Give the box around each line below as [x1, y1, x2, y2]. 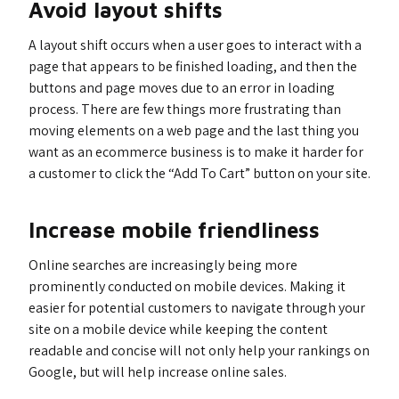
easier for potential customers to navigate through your [28, 298, 365, 317]
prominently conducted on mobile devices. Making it [28, 277, 346, 296]
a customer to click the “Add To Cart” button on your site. [28, 164, 370, 183]
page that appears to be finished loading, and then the [28, 57, 357, 76]
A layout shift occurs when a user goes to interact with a [28, 36, 362, 54]
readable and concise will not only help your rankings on [28, 341, 370, 360]
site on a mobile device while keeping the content [28, 320, 328, 338]
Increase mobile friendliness [28, 217, 320, 242]
